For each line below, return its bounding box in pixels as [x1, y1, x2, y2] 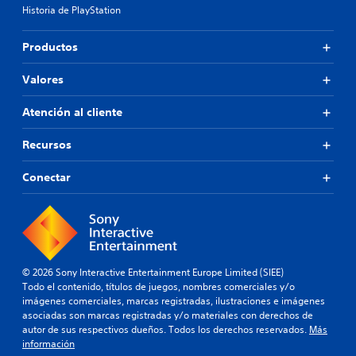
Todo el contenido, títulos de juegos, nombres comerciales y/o [22, 280, 295, 293]
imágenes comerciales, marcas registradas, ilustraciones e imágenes [22, 294, 325, 308]
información [22, 337, 75, 350]
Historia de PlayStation [22, 3, 121, 17]
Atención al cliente [22, 105, 122, 119]
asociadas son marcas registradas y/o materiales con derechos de [22, 308, 313, 322]
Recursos [22, 137, 72, 152]
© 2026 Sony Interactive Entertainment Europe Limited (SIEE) [22, 265, 284, 279]
